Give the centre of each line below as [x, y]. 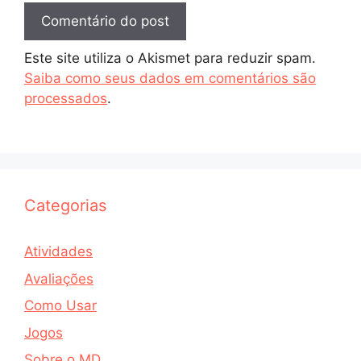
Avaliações [59, 278]
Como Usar [60, 306]
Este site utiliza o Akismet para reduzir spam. [170, 58]
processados [66, 98]
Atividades [58, 252]
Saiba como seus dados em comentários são [170, 78]
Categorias [65, 206]
